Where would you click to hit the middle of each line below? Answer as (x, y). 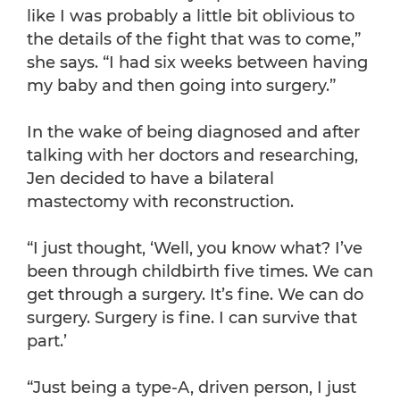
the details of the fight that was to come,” (194, 40)
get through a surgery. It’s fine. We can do (195, 295)
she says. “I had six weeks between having (197, 63)
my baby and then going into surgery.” (181, 86)
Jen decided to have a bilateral (150, 179)
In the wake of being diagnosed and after (193, 133)
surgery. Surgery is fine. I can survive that (192, 318)
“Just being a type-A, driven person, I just (192, 388)
